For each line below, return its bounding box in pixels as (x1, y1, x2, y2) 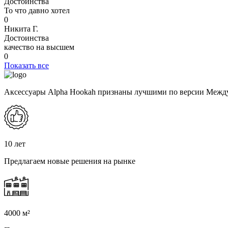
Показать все (4, 61, 49, 70)
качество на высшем (4, 43, 74, 52)
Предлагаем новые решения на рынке (4, 157, 135, 166)
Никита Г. (4, 24, 38, 34)
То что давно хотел (4, 6, 70, 15)
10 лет (4, 139, 25, 149)
